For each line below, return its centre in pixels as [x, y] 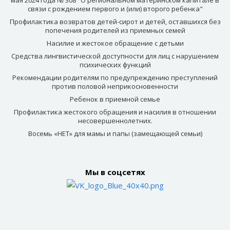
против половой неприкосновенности [115, 86]
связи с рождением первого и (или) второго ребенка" [115, 8]
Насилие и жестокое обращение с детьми [115, 43]
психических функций [115, 64]
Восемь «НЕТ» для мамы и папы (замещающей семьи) [115, 133]
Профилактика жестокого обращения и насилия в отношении [115, 112]
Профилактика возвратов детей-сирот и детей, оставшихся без [115, 21]
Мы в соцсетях [115, 172]
